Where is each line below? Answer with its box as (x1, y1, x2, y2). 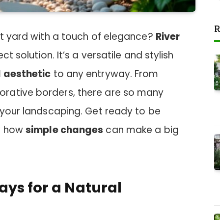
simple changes (26, 123, 104, 137)
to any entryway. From (51, 67, 159, 81)
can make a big (103, 123, 179, 137)
